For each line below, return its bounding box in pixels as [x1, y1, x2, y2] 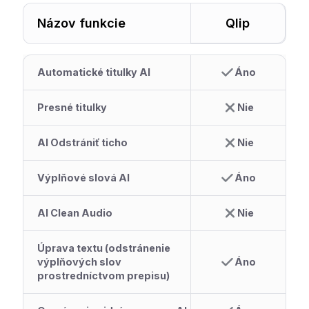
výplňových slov [37, 255, 122, 268]
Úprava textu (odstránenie [37, 241, 171, 254]
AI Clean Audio [37, 206, 113, 219]
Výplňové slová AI [37, 171, 130, 183]
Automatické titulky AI [37, 66, 151, 78]
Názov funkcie [37, 15, 126, 30]
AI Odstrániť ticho [37, 136, 128, 148]
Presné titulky [37, 101, 108, 113]
